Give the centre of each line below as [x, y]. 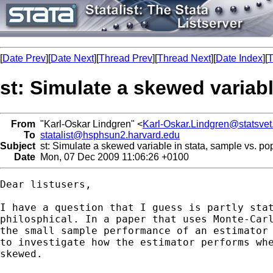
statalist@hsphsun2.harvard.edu [110, 135]
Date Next [72, 58]
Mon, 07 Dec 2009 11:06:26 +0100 [112, 157]
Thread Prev [126, 58]
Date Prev [24, 58]
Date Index [239, 58]
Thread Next [184, 58]
